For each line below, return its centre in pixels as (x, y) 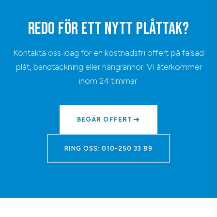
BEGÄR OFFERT (105, 119)
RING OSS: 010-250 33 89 (108, 148)
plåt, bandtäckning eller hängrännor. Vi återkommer (108, 66)
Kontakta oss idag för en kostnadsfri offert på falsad (108, 52)
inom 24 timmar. (108, 80)
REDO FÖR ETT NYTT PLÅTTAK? (108, 29)
